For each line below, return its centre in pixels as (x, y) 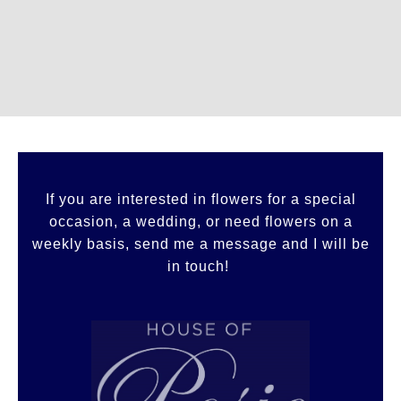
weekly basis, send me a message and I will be (200, 243)
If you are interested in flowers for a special (200, 199)
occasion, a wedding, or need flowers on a (200, 221)
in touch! (200, 266)
